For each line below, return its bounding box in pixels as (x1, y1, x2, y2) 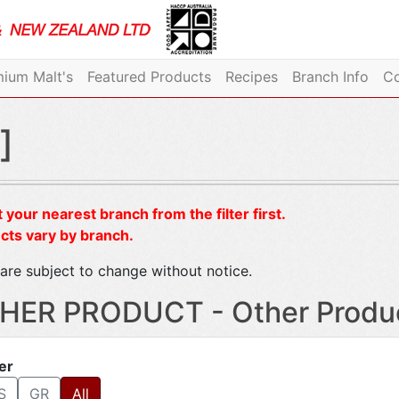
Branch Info (291, 68, 369, 85)
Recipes (224, 68, 278, 85)
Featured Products (86, 68, 211, 85)
